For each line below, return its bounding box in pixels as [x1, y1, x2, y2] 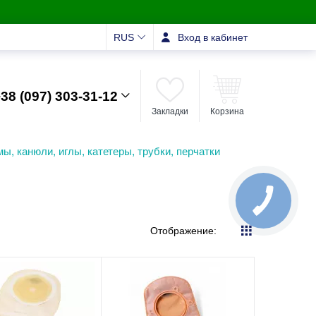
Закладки [152, 107, 188, 116]
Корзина [210, 107, 244, 116]
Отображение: [150, 225, 217, 236]
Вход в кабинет [178, 31, 248, 43]
